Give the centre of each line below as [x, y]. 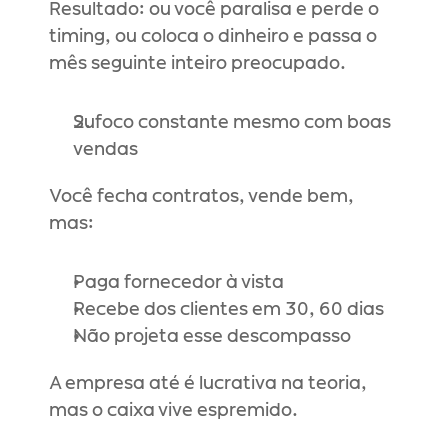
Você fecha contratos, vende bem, [201, 197]
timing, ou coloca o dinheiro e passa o [213, 37]
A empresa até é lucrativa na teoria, [208, 384]
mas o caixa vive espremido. [173, 411]
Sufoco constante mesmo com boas [232, 123]
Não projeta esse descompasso [212, 337]
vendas [105, 150]
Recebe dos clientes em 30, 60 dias [228, 310]
